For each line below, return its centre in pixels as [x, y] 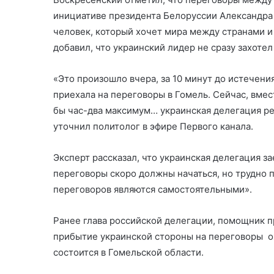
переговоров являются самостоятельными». [153, 189]
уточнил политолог [98, 126]
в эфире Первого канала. [198, 126]
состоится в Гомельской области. [130, 252]
